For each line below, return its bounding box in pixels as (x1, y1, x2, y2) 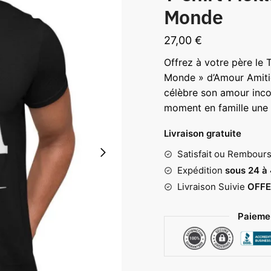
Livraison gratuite (163, 127, 241, 139)
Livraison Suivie (177, 180, 247, 192)
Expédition (177, 164, 223, 176)
